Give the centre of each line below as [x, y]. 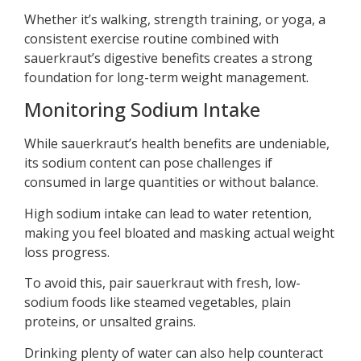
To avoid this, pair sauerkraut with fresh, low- [162, 283]
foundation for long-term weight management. [166, 77]
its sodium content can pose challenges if [148, 163]
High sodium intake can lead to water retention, [168, 213]
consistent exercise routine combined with [151, 38]
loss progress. [67, 252]
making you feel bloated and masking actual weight [179, 232]
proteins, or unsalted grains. [110, 322]
